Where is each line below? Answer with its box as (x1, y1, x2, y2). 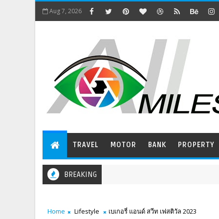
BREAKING (64, 170, 97, 179)
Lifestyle (74, 206, 99, 216)
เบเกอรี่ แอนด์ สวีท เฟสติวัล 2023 (109, 206, 197, 216)
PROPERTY (178, 140, 215, 149)
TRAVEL (73, 140, 99, 149)
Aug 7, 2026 (49, 7, 82, 15)
